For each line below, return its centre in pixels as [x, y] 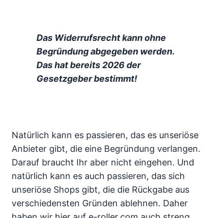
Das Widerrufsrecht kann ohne [101, 37]
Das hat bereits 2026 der [89, 65]
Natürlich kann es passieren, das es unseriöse [105, 135]
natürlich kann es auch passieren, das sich [98, 176]
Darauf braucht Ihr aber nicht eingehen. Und [103, 162]
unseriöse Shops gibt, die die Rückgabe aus [100, 189]
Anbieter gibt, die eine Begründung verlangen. [106, 148]
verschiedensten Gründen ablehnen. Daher [100, 203]
